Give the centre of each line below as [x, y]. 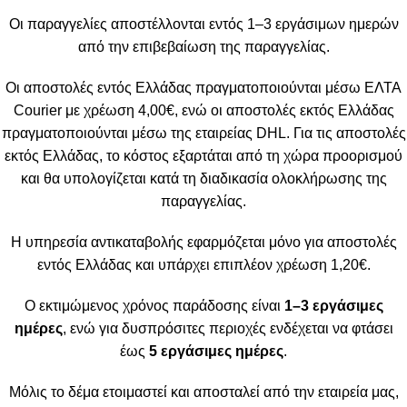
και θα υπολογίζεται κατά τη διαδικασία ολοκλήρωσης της [203, 178]
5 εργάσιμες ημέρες [216, 351]
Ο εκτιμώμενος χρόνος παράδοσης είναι [154, 305]
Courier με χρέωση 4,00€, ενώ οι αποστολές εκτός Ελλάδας [203, 110]
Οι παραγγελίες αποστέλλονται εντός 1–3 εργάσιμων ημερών [203, 24]
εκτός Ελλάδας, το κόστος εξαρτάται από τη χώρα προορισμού [203, 155]
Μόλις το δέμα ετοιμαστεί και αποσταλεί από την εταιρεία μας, [203, 392]
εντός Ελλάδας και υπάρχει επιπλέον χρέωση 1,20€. [203, 264]
